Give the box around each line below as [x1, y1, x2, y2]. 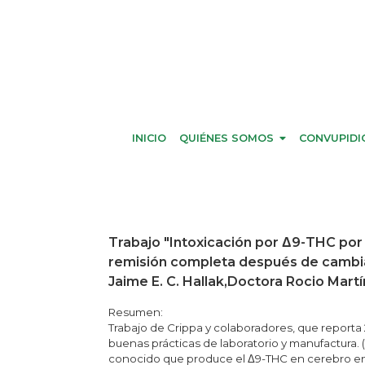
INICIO [132, 131, 167, 144]
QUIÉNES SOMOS [179, 131, 275, 144]
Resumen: [108, 305, 163, 319]
